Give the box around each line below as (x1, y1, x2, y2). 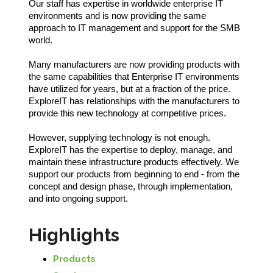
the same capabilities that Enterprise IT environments (29, 71, 239, 82)
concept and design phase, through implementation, (29, 180, 233, 191)
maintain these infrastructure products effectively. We (29, 156, 239, 167)
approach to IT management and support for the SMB (29, 22, 240, 33)
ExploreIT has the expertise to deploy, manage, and (29, 144, 232, 155)
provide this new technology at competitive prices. (29, 107, 226, 118)
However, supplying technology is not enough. (29, 132, 210, 143)
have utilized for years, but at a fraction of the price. (29, 83, 230, 94)
